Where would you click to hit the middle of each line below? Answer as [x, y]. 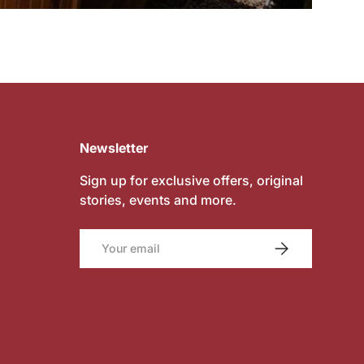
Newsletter [114, 147]
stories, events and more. [158, 199]
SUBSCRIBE [302, 244]
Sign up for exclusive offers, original [191, 180]
